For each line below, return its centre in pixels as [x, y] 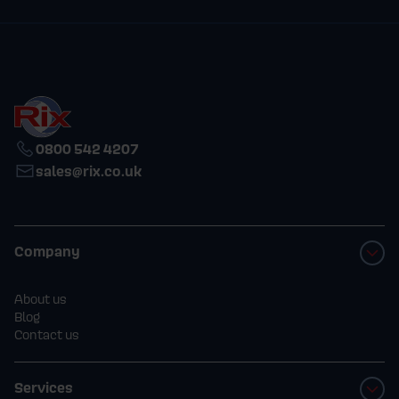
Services [44, 387]
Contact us [47, 334]
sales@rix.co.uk [89, 171]
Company [47, 251]
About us [41, 298]
